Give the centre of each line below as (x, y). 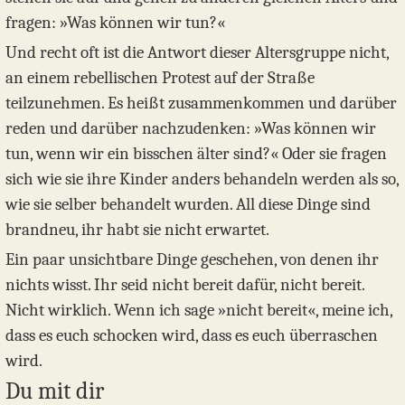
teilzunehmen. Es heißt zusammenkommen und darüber (201, 103)
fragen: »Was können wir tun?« (115, 23)
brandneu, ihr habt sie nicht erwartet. (137, 229)
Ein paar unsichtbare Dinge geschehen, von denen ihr (192, 259)
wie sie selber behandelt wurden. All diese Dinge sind (188, 204)
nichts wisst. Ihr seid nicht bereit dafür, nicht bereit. (185, 284)
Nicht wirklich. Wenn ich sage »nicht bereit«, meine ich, (199, 310)
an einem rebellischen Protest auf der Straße (160, 77)
